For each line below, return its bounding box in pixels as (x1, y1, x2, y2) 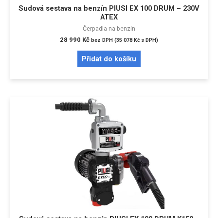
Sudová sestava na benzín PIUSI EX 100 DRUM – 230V (18, 3, 200, 13)
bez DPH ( (91, 37, 116, 44)
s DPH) (140, 37, 158, 44)
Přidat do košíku (82, 54, 136, 64)
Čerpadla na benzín (83, 25, 135, 33)
